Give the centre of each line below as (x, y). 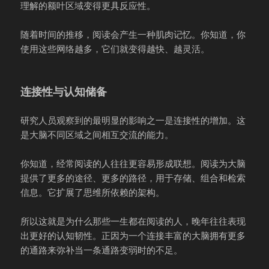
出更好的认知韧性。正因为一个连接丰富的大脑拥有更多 (133, 236)
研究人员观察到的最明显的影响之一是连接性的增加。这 (133, 120)
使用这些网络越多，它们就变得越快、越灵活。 (115, 49)
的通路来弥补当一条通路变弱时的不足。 (102, 250)
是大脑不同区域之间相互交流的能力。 (97, 135)
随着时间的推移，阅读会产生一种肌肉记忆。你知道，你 (133, 35)
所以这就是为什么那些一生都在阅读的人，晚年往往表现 (133, 221)
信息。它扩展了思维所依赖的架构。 (93, 192)
